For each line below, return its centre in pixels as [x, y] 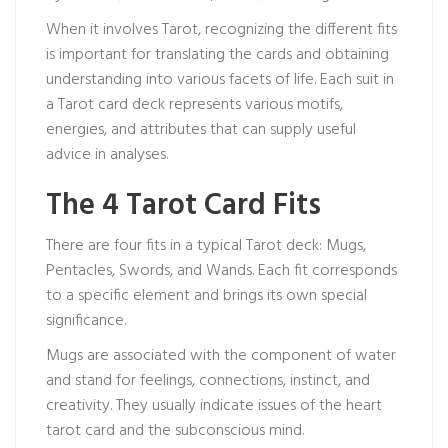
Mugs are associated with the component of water [221, 356]
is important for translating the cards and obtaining [217, 55]
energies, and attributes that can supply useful [201, 130]
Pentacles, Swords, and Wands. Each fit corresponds [221, 271]
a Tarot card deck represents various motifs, [194, 105]
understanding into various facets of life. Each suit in [220, 80]
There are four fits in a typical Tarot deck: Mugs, [206, 246]
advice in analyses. [107, 155]
